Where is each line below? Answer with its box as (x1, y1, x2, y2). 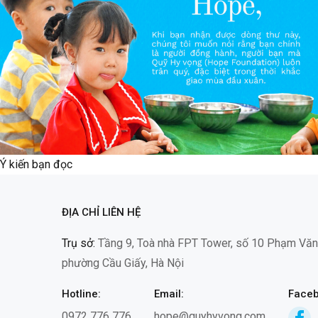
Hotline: (62, 287, 101, 300)
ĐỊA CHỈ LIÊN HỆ (62, 206, 141, 219)
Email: (154, 287, 184, 300)
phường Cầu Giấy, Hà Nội (62, 256, 184, 270)
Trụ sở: (62, 236, 95, 250)
